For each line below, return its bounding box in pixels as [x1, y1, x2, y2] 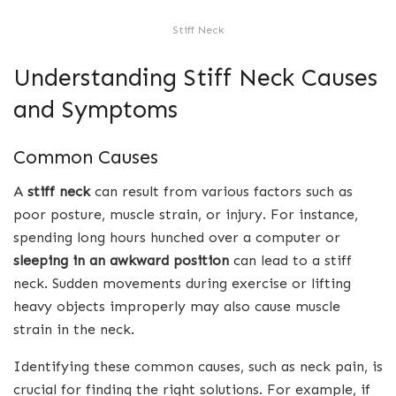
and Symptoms [13, 94, 178, 124]
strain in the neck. [13, 321, 134, 339]
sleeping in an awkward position [13, 252, 229, 270]
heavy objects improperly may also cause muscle [13, 298, 340, 316]
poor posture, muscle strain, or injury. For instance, [13, 206, 358, 224]
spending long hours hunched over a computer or [13, 229, 340, 247]
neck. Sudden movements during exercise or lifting [13, 275, 351, 293]
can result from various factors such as [90, 183, 353, 201]
